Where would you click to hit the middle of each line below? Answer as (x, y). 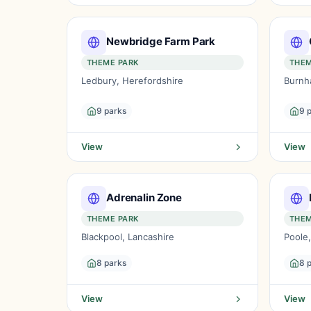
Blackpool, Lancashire (128, 237)
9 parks (111, 111)
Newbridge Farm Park (161, 41)
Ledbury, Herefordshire (132, 81)
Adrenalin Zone (144, 197)
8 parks (111, 263)
